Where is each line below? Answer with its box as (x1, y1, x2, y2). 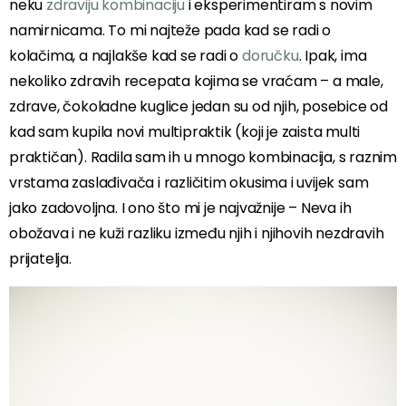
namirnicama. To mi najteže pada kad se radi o (9, 20, 332, 42)
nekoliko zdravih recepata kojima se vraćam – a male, (9, 71, 383, 92)
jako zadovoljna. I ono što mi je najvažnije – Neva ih (9, 198, 352, 219)
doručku (242, 45, 299, 67)
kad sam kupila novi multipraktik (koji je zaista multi (9, 121, 361, 143)
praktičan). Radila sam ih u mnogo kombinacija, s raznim (9, 147, 397, 169)
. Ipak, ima (298, 45, 367, 67)
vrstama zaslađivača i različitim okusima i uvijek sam (9, 172, 369, 194)
